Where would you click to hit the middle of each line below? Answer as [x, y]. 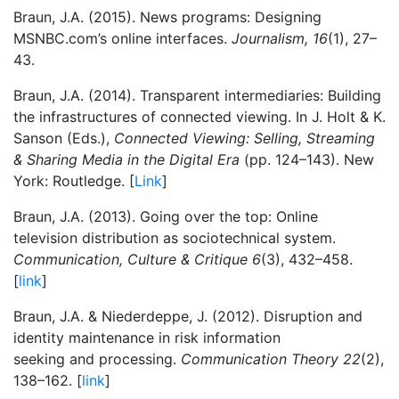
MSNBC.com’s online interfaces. [122, 38]
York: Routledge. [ [74, 180]
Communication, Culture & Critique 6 [137, 259]
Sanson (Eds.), [64, 138]
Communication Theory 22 [271, 358]
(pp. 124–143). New [307, 159]
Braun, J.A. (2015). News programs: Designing [167, 16]
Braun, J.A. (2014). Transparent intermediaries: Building [197, 95]
